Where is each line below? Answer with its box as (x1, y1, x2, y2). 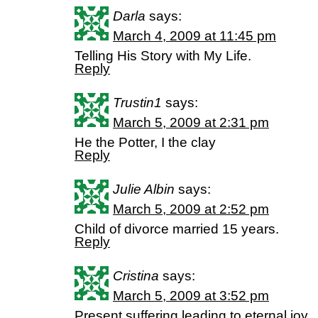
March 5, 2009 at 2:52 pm (113, 202, 269, 216)
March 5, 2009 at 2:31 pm (113, 115, 269, 130)
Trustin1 (113, 95, 162, 110)
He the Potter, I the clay (75, 135, 216, 150)
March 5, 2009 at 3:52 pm (113, 288, 269, 303)
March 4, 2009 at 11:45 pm (113, 28, 276, 43)
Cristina (113, 268, 159, 283)
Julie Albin (113, 182, 175, 197)
